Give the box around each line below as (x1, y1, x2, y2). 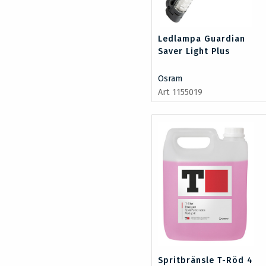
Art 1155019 (158, 87, 203, 97)
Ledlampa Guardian (158, 33, 246, 44)
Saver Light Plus (158, 46, 230, 56)
